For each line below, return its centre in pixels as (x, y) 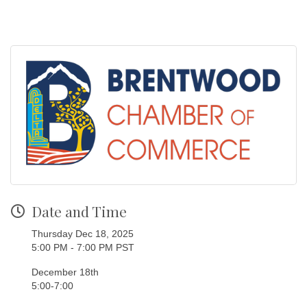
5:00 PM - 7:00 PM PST (83, 247)
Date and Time (79, 211)
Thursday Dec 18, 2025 (83, 233)
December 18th (66, 272)
